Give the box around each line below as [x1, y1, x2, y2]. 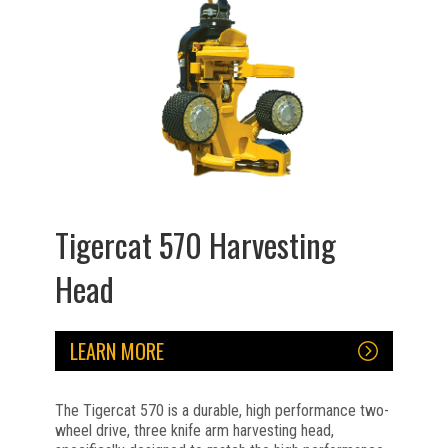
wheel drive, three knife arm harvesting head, [54, 421, 334, 440]
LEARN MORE [69, 336, 164, 366]
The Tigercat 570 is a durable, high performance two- [54, 401, 389, 420]
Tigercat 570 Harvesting [54, 221, 336, 268]
